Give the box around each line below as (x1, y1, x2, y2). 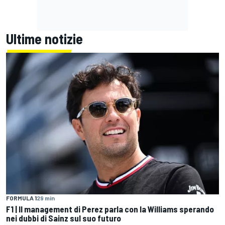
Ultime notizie (6, 30, 83, 47)
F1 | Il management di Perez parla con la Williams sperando (6, 204, 214, 214)
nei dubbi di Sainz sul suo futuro (6, 213, 121, 223)
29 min (37, 194, 55, 202)
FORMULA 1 (6, 194, 37, 202)
